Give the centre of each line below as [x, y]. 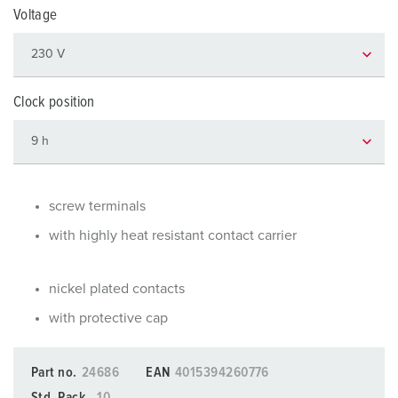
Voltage [36, 16]
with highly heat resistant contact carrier [173, 235]
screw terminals [97, 206]
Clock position [54, 103]
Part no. [54, 372]
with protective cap [108, 318]
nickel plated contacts [117, 289]
